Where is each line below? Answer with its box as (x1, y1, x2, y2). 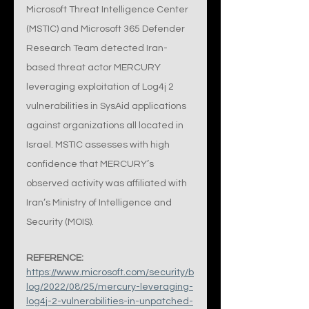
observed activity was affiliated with (26, 179, 189, 188)
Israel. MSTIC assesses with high (26, 140, 172, 150)
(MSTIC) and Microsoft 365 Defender (26, 24, 187, 34)
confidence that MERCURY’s (26, 159, 156, 169)
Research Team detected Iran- (26, 43, 168, 53)
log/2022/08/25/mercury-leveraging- (26, 282, 193, 292)
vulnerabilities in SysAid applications (26, 101, 188, 111)
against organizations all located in (26, 121, 186, 130)
